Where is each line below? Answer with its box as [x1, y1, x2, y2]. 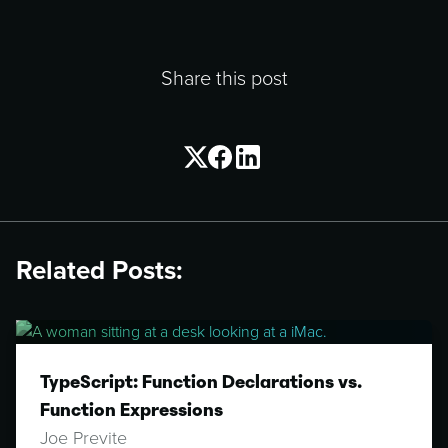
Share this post [160, 67, 288, 92]
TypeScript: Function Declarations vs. [40, 371, 362, 394]
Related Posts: [16, 255, 183, 288]
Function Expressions [40, 399, 223, 422]
